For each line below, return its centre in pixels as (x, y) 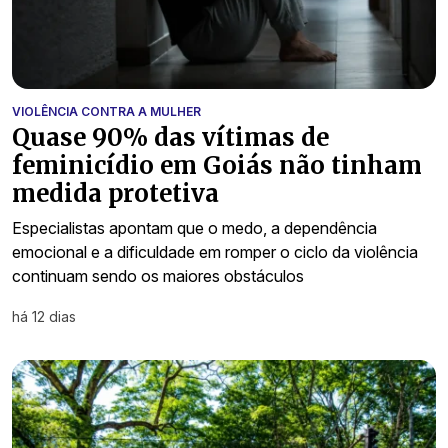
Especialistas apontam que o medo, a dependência (194, 227)
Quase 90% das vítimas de (170, 137)
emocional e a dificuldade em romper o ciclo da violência (215, 251)
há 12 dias (44, 316)
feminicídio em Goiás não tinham (217, 165)
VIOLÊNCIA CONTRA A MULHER (106, 111)
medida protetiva (115, 193)
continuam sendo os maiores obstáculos (158, 275)
